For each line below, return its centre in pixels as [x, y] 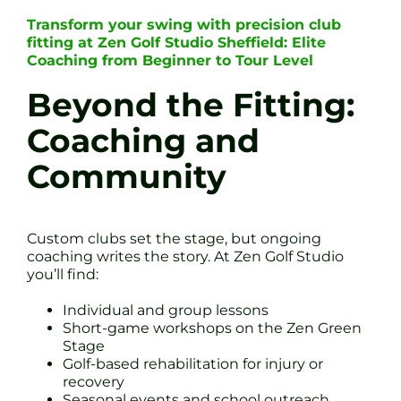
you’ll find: [63, 275]
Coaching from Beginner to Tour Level [170, 61]
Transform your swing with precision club [184, 25]
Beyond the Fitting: [191, 106]
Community [127, 177]
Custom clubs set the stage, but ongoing [174, 239]
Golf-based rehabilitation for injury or [193, 364]
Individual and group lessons [166, 311]
